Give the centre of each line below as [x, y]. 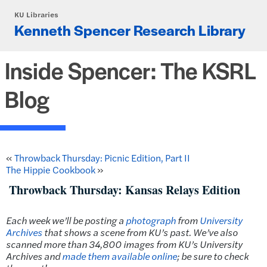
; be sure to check [213, 256]
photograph [151, 220]
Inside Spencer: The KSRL [130, 70]
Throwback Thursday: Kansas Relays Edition [125, 190]
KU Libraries [36, 15]
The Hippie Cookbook [51, 169]
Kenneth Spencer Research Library [130, 30]
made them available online [119, 256]
